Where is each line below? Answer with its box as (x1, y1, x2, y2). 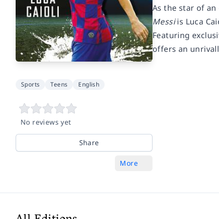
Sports (21, 80, 40, 88)
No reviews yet (21, 117, 71, 127)
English (78, 80, 100, 88)
